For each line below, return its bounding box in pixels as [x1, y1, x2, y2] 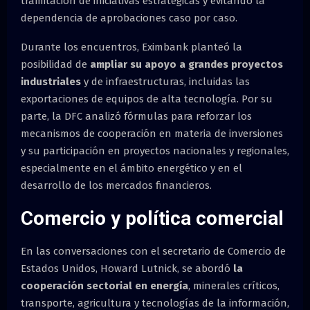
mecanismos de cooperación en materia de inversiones [21, 127, 283, 140]
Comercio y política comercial [21, 206, 284, 230]
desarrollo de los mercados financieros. [21, 179, 212, 192]
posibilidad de [21, 57, 90, 71]
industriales [21, 75, 81, 88]
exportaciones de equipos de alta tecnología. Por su [21, 92, 273, 105]
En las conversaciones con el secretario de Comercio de [21, 244, 286, 257]
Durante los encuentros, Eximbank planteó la [21, 40, 242, 53]
